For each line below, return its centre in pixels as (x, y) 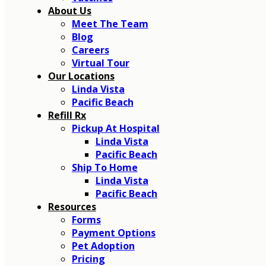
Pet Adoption (103, 246)
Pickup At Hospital (115, 128)
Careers (90, 50)
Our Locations (81, 76)
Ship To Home (104, 167)
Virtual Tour (100, 63)
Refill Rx (67, 115)
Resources (72, 206)
